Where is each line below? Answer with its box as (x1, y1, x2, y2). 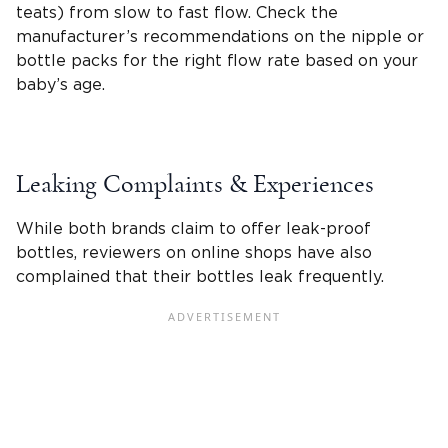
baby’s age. (16, 76, 105, 93)
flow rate (227, 52, 300, 69)
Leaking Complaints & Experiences (16, 170, 374, 197)
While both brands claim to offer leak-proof (16, 220, 371, 237)
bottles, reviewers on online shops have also (16, 244, 372, 261)
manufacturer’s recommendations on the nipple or (16, 28, 424, 45)
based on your (300, 52, 418, 69)
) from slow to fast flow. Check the (57, 4, 338, 21)
